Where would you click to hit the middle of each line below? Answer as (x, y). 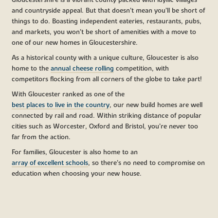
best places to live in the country (61, 105)
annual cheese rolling (82, 69)
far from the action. (41, 137)
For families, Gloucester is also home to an (75, 152)
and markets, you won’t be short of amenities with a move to (104, 32)
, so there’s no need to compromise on (147, 163)
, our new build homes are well (156, 105)
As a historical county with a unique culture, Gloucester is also (105, 58)
